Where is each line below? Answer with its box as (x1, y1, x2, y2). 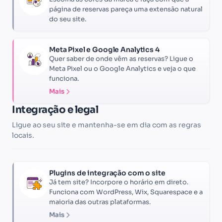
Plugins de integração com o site (49, 168, 166, 177)
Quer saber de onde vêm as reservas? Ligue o (49, 54, 193, 63)
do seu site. (49, 14, 86, 23)
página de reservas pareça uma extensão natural (49, 4, 203, 13)
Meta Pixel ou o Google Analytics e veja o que (49, 64, 196, 73)
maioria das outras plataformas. (49, 197, 151, 206)
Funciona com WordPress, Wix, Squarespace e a (49, 187, 203, 196)
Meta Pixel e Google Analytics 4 (49, 45, 160, 54)
